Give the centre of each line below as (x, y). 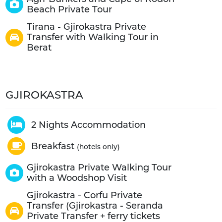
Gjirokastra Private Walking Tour (99, 167)
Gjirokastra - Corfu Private (84, 195)
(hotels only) (98, 146)
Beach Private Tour (69, 9)
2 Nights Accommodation (88, 125)
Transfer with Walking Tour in (92, 37)
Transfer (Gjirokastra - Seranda (95, 205)
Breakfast (54, 146)
